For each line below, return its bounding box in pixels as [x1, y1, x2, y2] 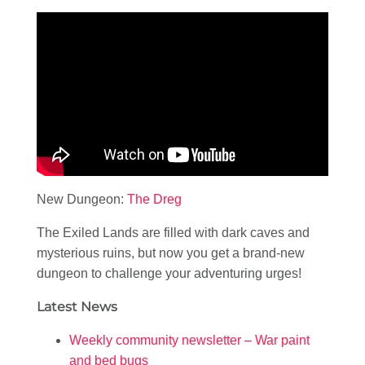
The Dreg [127, 192, 182, 207]
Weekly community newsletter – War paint [69, 333, 310, 348]
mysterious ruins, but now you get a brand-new [37, 246, 305, 261]
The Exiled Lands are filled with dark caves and [37, 226, 310, 240]
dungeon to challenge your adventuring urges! [37, 266, 301, 281]
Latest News [37, 299, 117, 315]
